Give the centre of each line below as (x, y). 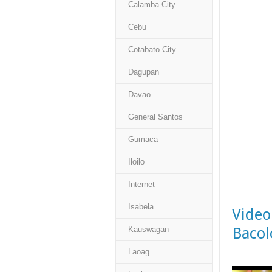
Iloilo (136, 162)
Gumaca (143, 139)
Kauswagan (148, 229)
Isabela (141, 207)
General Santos (155, 117)
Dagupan (144, 72)
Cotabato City (152, 49)
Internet (141, 184)
